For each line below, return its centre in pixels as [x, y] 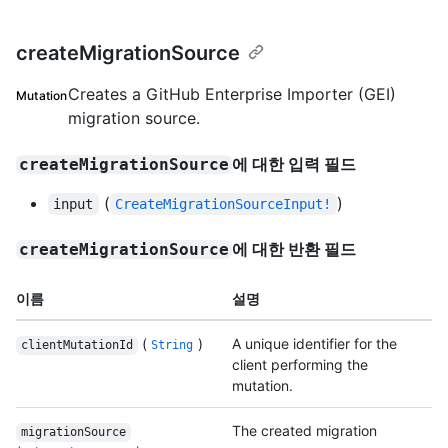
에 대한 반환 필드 [294, 249]
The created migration [304, 431]
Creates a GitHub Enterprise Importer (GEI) [231, 94]
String [172, 345]
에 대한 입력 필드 [294, 164]
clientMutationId [76, 345]
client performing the [300, 365]
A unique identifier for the [314, 344]
